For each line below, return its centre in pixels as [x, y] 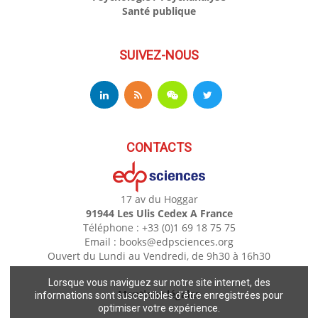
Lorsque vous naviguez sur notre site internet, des [159, 283]
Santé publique [159, 11]
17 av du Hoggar [159, 199]
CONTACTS [159, 148]
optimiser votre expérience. [159, 308]
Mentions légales [159, 295]
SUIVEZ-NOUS [159, 55]
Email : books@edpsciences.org [159, 242]
